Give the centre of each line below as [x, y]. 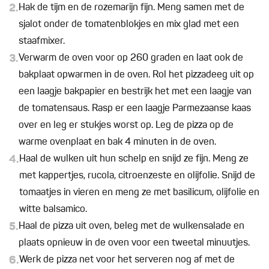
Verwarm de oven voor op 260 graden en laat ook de [131, 59]
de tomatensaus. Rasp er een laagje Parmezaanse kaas [135, 109]
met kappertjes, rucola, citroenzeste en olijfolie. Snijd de [137, 176]
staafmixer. [42, 42]
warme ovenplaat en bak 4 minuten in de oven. [117, 143]
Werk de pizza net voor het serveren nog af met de [127, 260]
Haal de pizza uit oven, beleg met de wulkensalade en [131, 227]
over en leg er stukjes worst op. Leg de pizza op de [126, 126]
